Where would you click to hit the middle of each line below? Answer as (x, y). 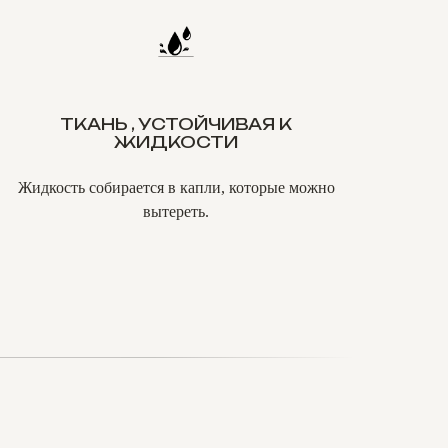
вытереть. (176, 211)
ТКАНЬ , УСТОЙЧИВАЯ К (176, 124)
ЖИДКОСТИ (176, 142)
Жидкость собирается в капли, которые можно (176, 187)
